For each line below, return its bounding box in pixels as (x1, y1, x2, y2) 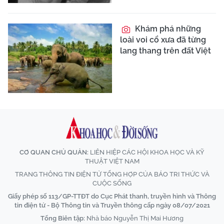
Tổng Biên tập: (40, 214, 85, 222)
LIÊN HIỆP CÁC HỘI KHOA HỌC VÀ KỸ (88, 148, 204, 156)
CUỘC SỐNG (92, 179, 131, 187)
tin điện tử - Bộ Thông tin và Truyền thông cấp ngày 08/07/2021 (14, 201, 210, 209)
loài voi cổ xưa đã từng (120, 34, 206, 44)
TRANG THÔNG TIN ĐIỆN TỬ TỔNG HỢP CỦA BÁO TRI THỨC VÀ (14, 170, 209, 178)
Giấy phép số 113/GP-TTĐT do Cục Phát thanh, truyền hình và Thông (8, 192, 216, 200)
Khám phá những (133, 23, 201, 33)
